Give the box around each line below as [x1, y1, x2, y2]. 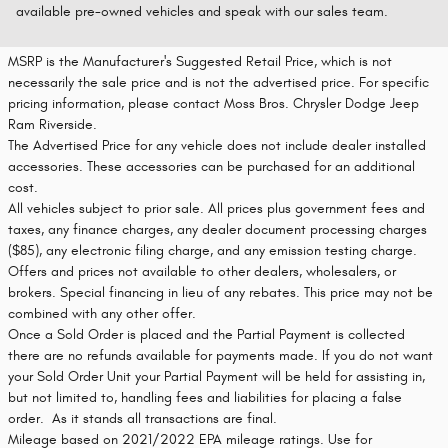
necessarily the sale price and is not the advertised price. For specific [8, 74, 429, 91]
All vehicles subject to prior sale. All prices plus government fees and [8, 200, 425, 217]
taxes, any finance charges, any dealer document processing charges [8, 221, 427, 238]
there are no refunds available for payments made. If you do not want [8, 347, 433, 364]
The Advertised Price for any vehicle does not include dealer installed [8, 137, 426, 154]
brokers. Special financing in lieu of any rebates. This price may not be [8, 284, 433, 301]
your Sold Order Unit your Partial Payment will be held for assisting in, [8, 368, 425, 385]
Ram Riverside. [8, 116, 97, 133]
